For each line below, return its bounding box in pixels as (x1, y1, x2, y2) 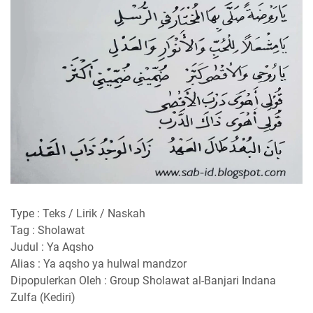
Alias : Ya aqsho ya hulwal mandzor (10, 256, 187, 270)
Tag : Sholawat (10, 223, 85, 237)
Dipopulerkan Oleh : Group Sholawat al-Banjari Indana (10, 273, 276, 287)
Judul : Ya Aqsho (10, 240, 94, 254)
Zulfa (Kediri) (10, 290, 75, 304)
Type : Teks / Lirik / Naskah (10, 206, 145, 220)
